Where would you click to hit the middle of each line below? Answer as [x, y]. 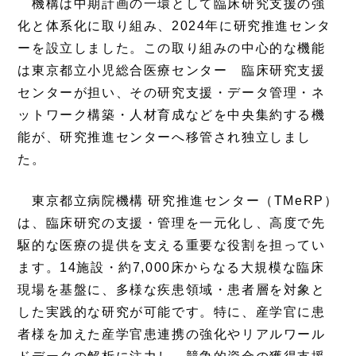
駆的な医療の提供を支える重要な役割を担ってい [172, 245]
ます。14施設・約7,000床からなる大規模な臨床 [171, 267]
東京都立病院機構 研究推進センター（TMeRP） [178, 200]
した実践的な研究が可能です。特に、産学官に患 [172, 311]
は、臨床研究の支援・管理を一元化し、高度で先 [172, 222]
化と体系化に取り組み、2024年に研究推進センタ [174, 25]
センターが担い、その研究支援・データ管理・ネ [172, 92]
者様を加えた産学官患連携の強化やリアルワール [172, 334]
